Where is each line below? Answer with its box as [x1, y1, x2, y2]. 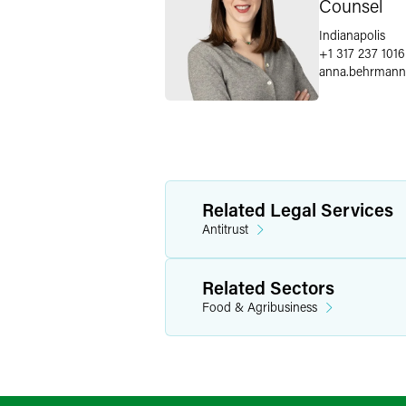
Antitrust [202, 220, 248, 237]
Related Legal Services [202, 198, 393, 221]
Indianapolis [319, 25, 385, 43]
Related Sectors [202, 275, 334, 299]
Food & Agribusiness [202, 298, 317, 315]
